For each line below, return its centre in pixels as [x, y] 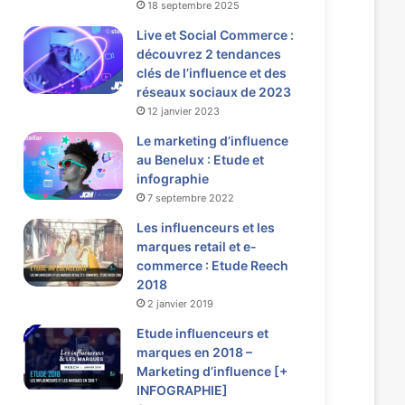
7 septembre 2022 [190, 198]
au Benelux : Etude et [200, 160]
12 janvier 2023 [183, 112]
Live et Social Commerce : [215, 35]
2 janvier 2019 [180, 304]
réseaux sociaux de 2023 [213, 92]
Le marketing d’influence [212, 141]
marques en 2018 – [194, 353]
